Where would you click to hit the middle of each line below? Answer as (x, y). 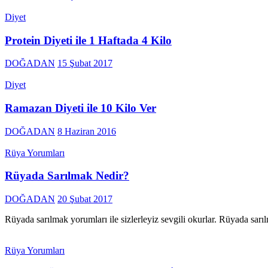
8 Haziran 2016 (87, 131)
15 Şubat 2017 (85, 63)
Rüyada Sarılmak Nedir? (67, 176)
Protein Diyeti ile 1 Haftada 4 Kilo (88, 40)
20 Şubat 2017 (85, 199)
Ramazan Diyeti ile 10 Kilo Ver (80, 108)
